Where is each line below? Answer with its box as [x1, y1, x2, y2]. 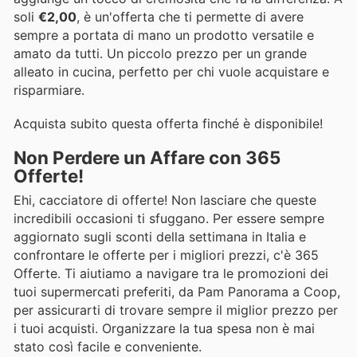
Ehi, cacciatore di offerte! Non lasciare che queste [14, 192, 316, 209]
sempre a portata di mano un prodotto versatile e [14, 26, 314, 43]
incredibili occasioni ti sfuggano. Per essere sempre [14, 210, 324, 227]
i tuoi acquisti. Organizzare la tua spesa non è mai [14, 320, 315, 337]
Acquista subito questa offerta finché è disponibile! [14, 115, 323, 131]
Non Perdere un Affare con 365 [14, 147, 280, 169]
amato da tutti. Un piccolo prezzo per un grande [14, 45, 307, 61]
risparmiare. [14, 81, 84, 98]
